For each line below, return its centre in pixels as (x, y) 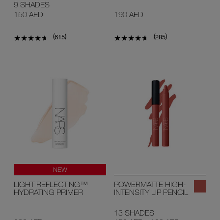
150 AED (28, 14)
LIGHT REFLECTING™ (51, 184)
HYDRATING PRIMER (48, 192)
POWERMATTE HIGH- (150, 184)
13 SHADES (134, 212)
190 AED (129, 14)
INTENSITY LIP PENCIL (151, 192)
